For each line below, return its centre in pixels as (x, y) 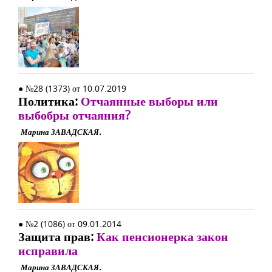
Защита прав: (57, 236)
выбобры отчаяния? (74, 115)
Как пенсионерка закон (162, 236)
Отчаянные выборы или (149, 101)
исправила (48, 250)
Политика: (49, 101)
